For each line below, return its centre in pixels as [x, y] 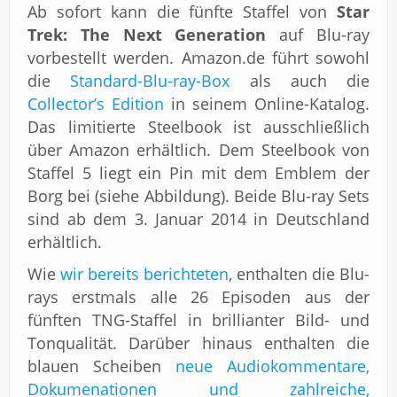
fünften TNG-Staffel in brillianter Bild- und [198, 320]
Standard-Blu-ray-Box [150, 81]
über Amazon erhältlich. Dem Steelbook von [198, 150]
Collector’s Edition [96, 104]
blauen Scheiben [101, 366]
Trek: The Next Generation [147, 35]
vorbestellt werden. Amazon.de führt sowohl [198, 58]
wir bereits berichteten [144, 274]
